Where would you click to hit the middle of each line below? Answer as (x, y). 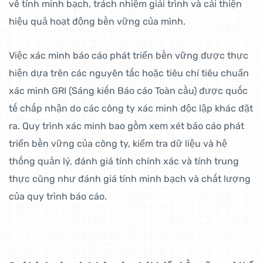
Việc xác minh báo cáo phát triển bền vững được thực (129, 56)
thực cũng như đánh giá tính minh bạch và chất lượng (130, 179)
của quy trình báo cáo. (58, 197)
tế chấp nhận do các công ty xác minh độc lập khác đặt (131, 109)
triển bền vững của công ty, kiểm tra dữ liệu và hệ (118, 144)
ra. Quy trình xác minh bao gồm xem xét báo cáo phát (127, 126)
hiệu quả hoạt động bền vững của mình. (97, 22)
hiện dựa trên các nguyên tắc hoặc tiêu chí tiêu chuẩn (129, 73)
